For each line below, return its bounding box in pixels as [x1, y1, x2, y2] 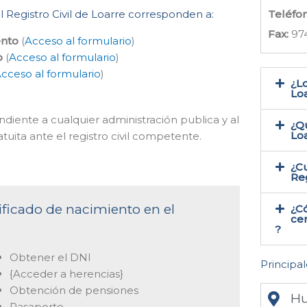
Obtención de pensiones [9, 283, 138, 297]
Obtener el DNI [9, 250, 91, 264]
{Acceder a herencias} [9, 267, 123, 280]
